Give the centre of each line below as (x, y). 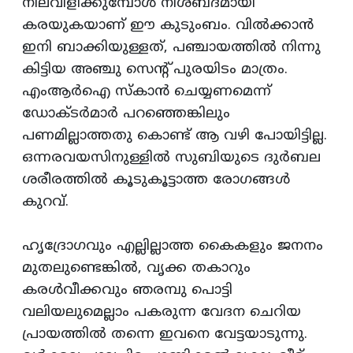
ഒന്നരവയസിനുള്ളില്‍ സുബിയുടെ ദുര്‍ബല (171, 158)
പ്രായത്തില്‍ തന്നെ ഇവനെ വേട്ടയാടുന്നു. (165, 335)
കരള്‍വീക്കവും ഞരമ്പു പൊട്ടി (127, 291)
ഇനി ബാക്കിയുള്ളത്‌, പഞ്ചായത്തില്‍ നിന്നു (171, 48)
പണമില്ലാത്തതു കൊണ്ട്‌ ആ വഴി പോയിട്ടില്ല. (175, 136)
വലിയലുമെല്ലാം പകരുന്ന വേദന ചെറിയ (162, 313)
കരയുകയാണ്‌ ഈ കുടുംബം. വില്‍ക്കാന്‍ (168, 26)
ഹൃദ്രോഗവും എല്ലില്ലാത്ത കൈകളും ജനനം (173, 247)
